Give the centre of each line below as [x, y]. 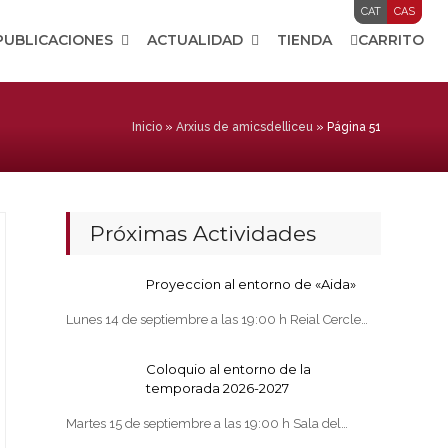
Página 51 [353, 126]
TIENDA [304, 40]
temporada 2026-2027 [218, 388]
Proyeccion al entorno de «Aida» [251, 284]
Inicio [146, 126]
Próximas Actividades [203, 233]
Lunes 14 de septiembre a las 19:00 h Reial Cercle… [217, 319]
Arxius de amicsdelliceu [244, 126]
